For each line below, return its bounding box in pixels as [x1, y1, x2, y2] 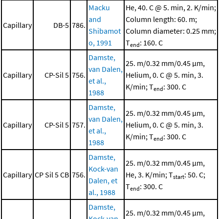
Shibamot [88, 26, 121, 36]
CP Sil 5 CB [35, 170, 69, 180]
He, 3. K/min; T [126, 170, 173, 180]
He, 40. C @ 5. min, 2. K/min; [126, 2, 216, 13]
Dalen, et [88, 175, 117, 186]
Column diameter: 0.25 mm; [126, 26, 216, 36]
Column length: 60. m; [126, 14, 197, 24]
